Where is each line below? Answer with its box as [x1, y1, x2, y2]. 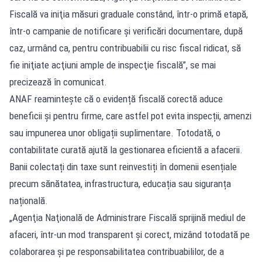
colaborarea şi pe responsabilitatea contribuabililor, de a [9, 245, 224, 257]
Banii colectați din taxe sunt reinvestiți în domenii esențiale [9, 160, 237, 173]
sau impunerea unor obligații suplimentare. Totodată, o [9, 126, 220, 139]
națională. [9, 194, 48, 206]
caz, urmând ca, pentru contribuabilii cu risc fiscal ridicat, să [9, 42, 241, 54]
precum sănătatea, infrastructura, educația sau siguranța [9, 177, 231, 189]
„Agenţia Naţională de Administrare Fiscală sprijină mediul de [9, 211, 246, 223]
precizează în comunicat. [9, 75, 107, 88]
